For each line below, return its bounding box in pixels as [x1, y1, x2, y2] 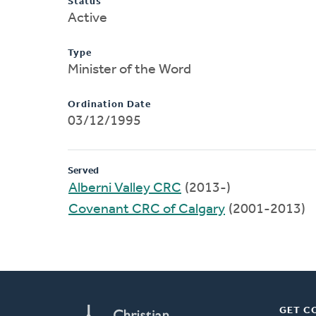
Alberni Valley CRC [68, 181, 181, 195]
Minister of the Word [68, 62, 191, 77]
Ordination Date [68, 99, 151, 110]
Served [68, 165, 99, 176]
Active [68, 11, 107, 25]
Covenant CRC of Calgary [68, 202, 225, 217]
